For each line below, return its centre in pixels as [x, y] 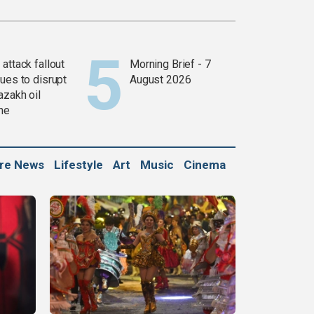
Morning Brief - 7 [170, 64]
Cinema [205, 165]
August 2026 [161, 80]
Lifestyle [78, 165]
